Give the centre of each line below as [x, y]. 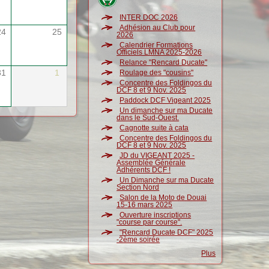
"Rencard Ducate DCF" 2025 [167, 232]
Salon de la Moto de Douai [163, 198]
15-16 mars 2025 [145, 205]
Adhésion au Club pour [158, 28]
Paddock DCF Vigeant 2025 [165, 100]
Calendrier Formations [156, 45]
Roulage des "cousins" [157, 73]
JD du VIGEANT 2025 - [157, 156]
